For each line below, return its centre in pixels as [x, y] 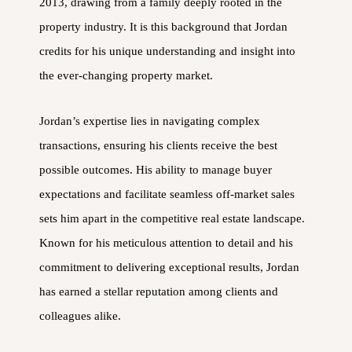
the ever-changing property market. [126, 75]
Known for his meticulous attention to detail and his [166, 242]
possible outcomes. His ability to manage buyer [156, 169]
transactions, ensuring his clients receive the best [158, 145]
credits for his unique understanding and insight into [167, 51]
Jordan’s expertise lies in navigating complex [150, 121]
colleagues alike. [80, 315]
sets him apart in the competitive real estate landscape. [172, 218]
